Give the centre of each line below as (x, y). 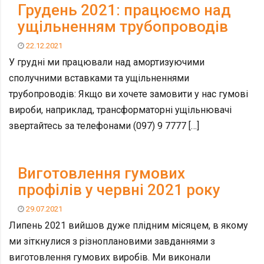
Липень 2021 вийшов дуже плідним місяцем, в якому (128, 225)
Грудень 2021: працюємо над (124, 10)
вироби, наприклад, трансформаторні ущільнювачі (120, 110)
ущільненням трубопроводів (123, 27)
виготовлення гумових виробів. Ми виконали (110, 257)
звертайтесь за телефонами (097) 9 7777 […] (104, 126)
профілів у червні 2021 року (119, 189)
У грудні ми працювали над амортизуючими (107, 62)
